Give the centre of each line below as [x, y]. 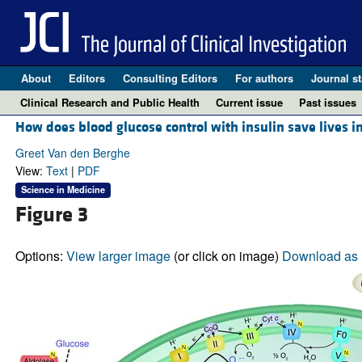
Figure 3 [51, 215]
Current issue [249, 102]
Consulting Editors [170, 78]
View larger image [118, 255]
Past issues [328, 102]
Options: [40, 255]
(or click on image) [226, 255]
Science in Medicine [63, 189]
